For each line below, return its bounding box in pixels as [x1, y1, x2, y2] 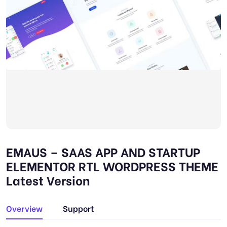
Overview [6, 202, 43, 214]
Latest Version [6, 171, 90, 188]
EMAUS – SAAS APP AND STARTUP [6, 142, 200, 160]
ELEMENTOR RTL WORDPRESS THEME [6, 157, 218, 174]
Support [63, 202, 94, 214]
